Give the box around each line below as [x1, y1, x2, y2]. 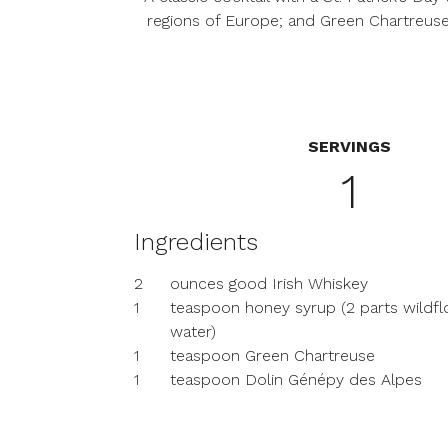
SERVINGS [307, 137, 391, 156]
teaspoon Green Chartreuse [170, 346, 376, 365]
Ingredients [134, 228, 259, 256]
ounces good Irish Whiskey [170, 274, 369, 293]
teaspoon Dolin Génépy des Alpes [170, 370, 423, 389]
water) [170, 322, 217, 341]
